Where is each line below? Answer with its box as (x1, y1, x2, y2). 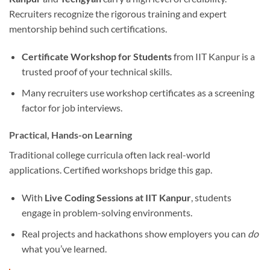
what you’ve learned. (21, 242, 107, 254)
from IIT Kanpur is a (171, 50, 255, 62)
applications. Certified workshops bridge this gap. (9, 164, 212, 176)
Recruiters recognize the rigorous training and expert (9, 8, 227, 20)
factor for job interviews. (21, 101, 122, 113)
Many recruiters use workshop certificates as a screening (21, 86, 254, 98)
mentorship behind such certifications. (9, 23, 167, 35)
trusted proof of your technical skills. (21, 65, 172, 77)
